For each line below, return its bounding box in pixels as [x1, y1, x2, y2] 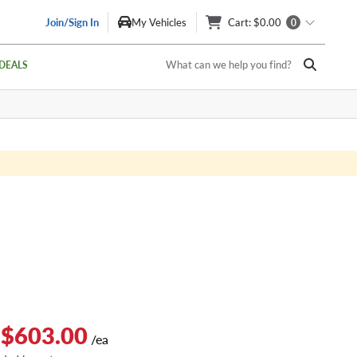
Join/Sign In [45, 14, 99, 29]
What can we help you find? [166, 57, 292, 72]
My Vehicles [131, 14, 186, 29]
